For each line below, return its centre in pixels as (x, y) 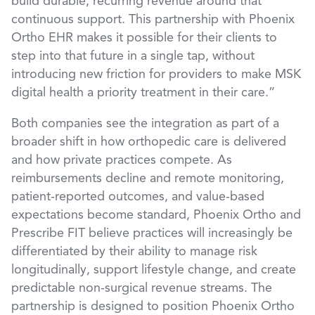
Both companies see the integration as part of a (145, 124)
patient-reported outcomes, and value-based (138, 197)
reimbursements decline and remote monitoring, (148, 179)
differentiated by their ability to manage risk (134, 252)
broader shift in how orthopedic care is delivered (149, 142)
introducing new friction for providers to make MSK (156, 75)
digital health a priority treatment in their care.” (143, 93)
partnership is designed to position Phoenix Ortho (153, 307)
